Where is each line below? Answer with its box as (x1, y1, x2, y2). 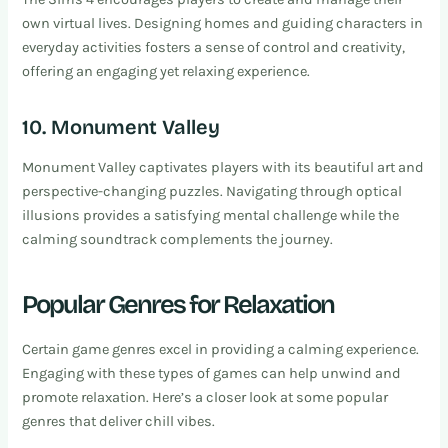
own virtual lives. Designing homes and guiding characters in (22, 14, 424, 32)
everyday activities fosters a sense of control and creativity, (22, 38, 406, 56)
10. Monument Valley (22, 114, 221, 139)
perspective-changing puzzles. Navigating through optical (22, 182, 403, 200)
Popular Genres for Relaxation (22, 289, 335, 321)
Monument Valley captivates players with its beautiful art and (22, 158, 425, 176)
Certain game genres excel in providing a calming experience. (22, 340, 420, 358)
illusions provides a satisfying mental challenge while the (22, 206, 400, 224)
